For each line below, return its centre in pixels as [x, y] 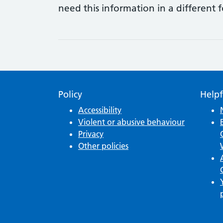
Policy [70, 95]
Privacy [91, 134]
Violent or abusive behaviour [131, 122]
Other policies [103, 146]
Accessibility [100, 110]
